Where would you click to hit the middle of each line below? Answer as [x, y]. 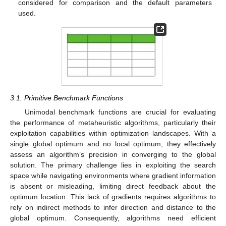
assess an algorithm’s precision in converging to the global [113, 155]
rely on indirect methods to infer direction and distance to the [113, 208]
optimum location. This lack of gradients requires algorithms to [113, 197]
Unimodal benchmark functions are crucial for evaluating [120, 112]
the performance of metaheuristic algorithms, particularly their [113, 123]
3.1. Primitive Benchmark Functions [67, 98]
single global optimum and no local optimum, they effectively [113, 144]
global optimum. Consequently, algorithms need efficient [113, 218]
